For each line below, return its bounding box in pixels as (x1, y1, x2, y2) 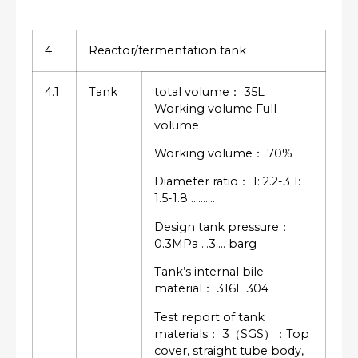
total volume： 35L (154, 84, 265, 99)
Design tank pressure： (154, 219, 290, 234)
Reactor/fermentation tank (89, 42, 246, 58)
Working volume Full (154, 101, 276, 116)
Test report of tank (154, 309, 265, 324)
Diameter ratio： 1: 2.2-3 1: (154, 174, 300, 189)
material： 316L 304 (154, 281, 268, 296)
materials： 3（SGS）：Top (154, 326, 309, 341)
